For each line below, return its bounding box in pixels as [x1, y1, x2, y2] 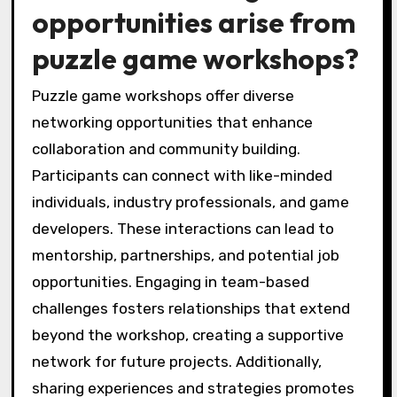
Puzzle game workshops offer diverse [31, 87, 294, 105]
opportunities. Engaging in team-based [31, 273, 309, 292]
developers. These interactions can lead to [31, 220, 334, 238]
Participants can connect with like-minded [31, 167, 332, 185]
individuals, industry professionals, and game [31, 193, 349, 212]
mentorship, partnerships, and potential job [31, 246, 339, 265]
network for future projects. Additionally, [31, 353, 322, 371]
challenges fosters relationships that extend [31, 300, 350, 318]
